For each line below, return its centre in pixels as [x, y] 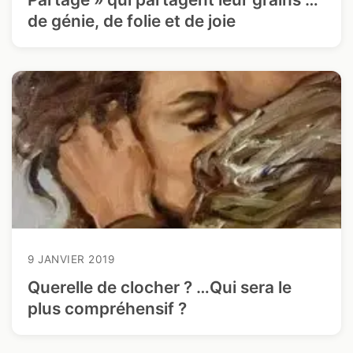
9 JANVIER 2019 [71, 259]
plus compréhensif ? [107, 308]
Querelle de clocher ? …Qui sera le [160, 287]
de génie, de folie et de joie [132, 21]
